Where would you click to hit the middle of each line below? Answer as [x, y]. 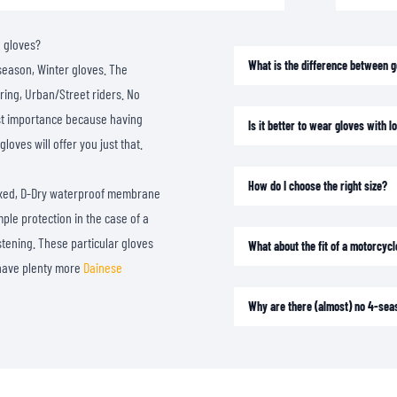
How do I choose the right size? [318, 185]
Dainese [103, 267]
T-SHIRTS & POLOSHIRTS [336, 27]
